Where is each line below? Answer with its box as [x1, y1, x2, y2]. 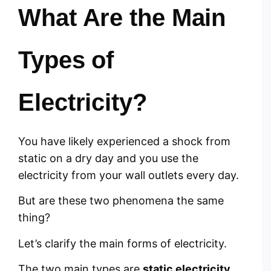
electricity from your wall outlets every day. [18, 169, 239, 181]
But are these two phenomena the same [18, 194, 224, 207]
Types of [18, 47, 114, 73]
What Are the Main [18, 4, 226, 31]
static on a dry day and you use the [18, 152, 198, 165]
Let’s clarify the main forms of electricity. [18, 237, 227, 250]
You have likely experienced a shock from [18, 135, 230, 148]
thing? [18, 211, 50, 224]
